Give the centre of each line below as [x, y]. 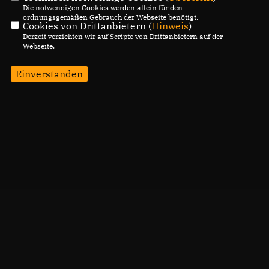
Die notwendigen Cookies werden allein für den [102, 7]
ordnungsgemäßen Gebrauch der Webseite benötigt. [110, 17]
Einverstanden [49, 74]
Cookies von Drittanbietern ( [87, 26]
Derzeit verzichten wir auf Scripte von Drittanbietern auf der [122, 36]
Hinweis [170, 26]
